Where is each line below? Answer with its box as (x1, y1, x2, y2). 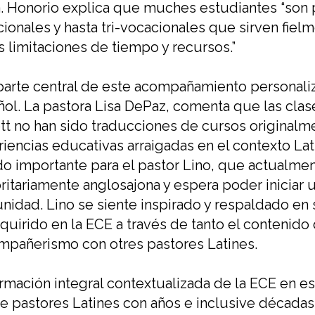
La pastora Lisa (24, 98, 121, 115)
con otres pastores (79, 236, 207, 253)
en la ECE (51, 216, 116, 233)
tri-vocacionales (101, 19, 205, 37)
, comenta (166, 98, 233, 115)
